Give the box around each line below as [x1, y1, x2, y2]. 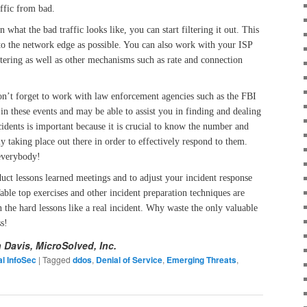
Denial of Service [96, 253, 162, 266]
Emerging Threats [167, 253, 236, 266]
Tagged [42, 253, 71, 265]
